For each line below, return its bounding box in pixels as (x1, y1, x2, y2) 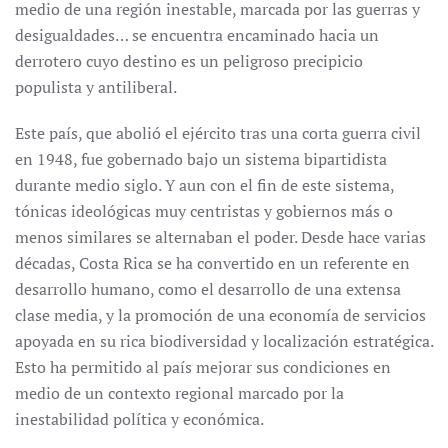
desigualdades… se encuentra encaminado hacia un (15, 24, 379, 46)
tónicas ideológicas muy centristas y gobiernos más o (15, 200, 393, 222)
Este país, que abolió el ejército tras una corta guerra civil (15, 122, 421, 144)
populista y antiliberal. (15, 76, 177, 98)
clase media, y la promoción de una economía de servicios (15, 304, 426, 326)
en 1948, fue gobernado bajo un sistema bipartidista (15, 148, 387, 170)
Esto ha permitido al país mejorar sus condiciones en (15, 356, 391, 378)
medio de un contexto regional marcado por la (15, 382, 344, 404)
